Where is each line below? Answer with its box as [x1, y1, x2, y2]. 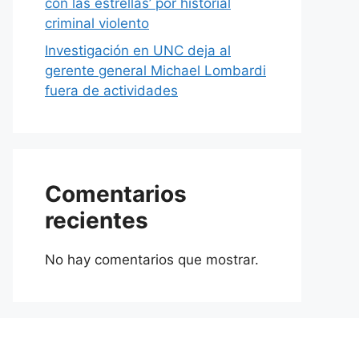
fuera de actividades [45, 82, 178, 99]
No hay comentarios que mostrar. [45, 251, 259, 268]
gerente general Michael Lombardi [45, 62, 266, 79]
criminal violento [45, 15, 149, 32]
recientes [45, 206, 148, 234]
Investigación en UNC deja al [45, 42, 231, 58]
